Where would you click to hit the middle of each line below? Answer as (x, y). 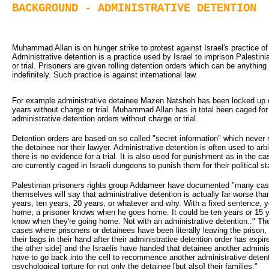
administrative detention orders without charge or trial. (105, 118)
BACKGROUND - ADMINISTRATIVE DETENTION (134, 9)
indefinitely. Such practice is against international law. (105, 74)
